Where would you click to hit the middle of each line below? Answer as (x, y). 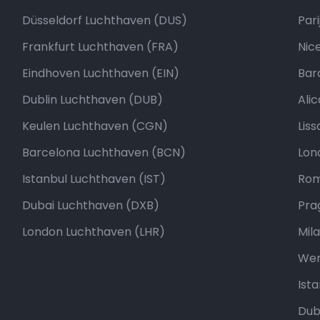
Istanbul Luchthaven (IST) (94, 179)
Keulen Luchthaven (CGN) (95, 126)
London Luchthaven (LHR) (93, 232)
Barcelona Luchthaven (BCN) (104, 152)
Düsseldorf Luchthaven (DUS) (104, 20)
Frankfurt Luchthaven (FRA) (100, 47)
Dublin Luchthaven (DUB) (92, 100)
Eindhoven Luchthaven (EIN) (100, 73)
